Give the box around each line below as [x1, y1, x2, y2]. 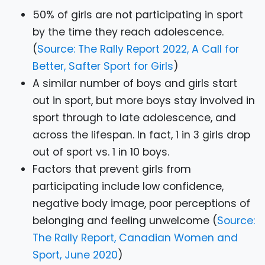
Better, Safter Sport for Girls [33, 59, 173, 74]
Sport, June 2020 [33, 248, 118, 263]
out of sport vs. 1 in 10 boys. [33, 145, 169, 160]
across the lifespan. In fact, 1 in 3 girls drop [33, 128, 250, 143]
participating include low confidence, [33, 179, 224, 194]
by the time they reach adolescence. [33, 25, 224, 40]
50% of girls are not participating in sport [33, 8, 243, 22]
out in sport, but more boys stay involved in [33, 93, 255, 108]
